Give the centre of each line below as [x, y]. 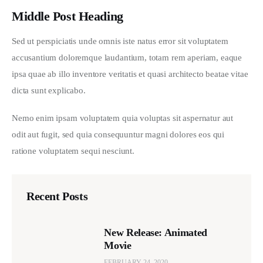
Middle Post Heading [68, 16]
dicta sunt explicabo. [50, 90]
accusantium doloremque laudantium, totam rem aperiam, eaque [128, 57]
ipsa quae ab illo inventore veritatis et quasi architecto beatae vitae [131, 74]
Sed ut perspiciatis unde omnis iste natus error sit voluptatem [121, 41]
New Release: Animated [156, 233]
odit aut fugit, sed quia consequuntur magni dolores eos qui [119, 135]
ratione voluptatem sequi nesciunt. [73, 151]
